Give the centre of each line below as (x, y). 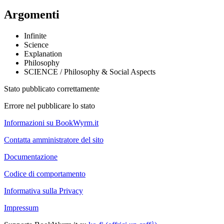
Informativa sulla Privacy (43, 190)
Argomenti (32, 14)
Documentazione (31, 156)
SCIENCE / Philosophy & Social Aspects (90, 71)
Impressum (21, 207)
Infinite (35, 35)
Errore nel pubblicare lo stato (49, 105)
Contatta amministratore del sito (54, 139)
